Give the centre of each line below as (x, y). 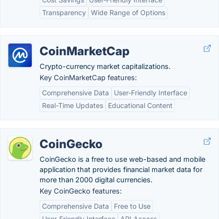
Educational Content (140, 105)
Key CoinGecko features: (81, 191)
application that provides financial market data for (121, 169)
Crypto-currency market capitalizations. (105, 66)
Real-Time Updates (73, 105)
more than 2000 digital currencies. (96, 180)
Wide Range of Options (128, 12)
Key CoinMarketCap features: (88, 77)
